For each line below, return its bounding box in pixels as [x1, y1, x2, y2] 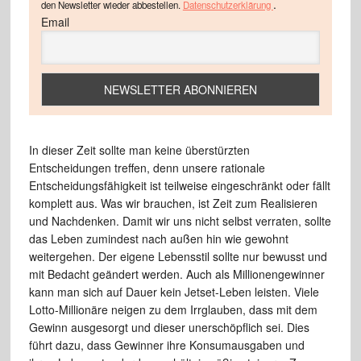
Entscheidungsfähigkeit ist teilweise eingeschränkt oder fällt [28, 176, 330, 193]
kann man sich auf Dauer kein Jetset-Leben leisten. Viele [28, 283, 319, 300]
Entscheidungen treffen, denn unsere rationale [28, 159, 265, 176]
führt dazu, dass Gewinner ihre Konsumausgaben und [28, 336, 305, 353]
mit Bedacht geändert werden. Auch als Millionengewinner [28, 265, 325, 282]
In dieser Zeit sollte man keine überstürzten [28, 141, 250, 158]
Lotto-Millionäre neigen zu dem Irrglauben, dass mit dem [28, 301, 317, 317]
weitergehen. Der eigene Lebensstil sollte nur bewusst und [28, 247, 327, 264]
